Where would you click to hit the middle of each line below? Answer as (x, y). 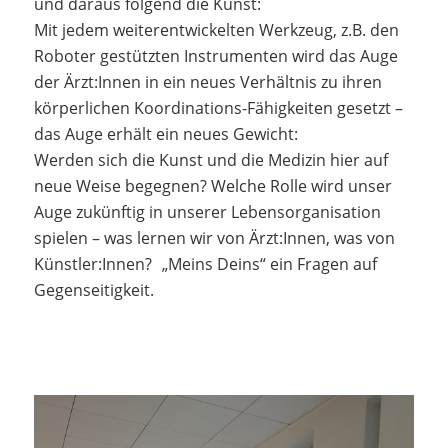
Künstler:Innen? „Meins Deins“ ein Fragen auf (205, 263)
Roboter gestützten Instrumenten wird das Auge (215, 55)
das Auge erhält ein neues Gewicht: (165, 133)
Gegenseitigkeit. (93, 289)
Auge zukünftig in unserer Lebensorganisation (207, 211)
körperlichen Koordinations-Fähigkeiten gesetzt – (218, 107)
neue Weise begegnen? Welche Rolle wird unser (212, 185)
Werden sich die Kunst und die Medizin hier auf (210, 159)
